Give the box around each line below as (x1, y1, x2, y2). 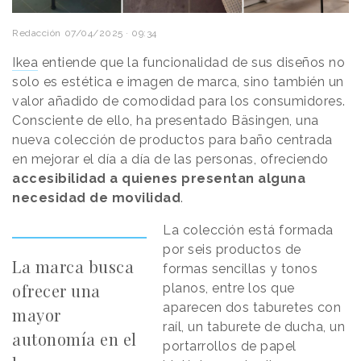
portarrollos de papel (163, 338, 297, 355)
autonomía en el (12, 328, 137, 351)
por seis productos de (163, 242, 301, 258)
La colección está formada (163, 222, 334, 239)
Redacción (12, 27, 61, 39)
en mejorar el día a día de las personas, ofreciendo (12, 151, 329, 168)
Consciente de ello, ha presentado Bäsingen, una (12, 113, 319, 129)
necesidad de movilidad (12, 190, 180, 206)
